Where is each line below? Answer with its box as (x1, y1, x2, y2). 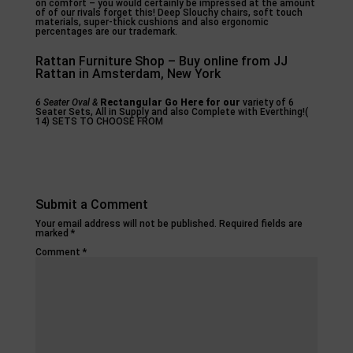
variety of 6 (240, 97, 294, 108)
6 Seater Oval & (35, 97, 98, 108)
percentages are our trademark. (35, 26, 177, 37)
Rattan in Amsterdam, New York (35, 66, 221, 81)
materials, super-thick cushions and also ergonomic (35, 17, 269, 28)
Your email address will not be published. (35, 218, 217, 229)
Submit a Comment (35, 197, 148, 212)
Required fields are (218, 218, 303, 229)
